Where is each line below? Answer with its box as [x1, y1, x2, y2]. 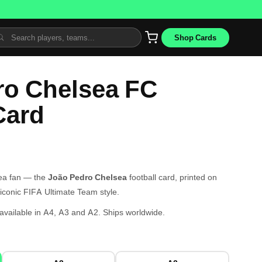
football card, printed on [127, 172, 217, 182]
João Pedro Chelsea [48, 172, 127, 182]
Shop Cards [174, 32, 216, 42]
